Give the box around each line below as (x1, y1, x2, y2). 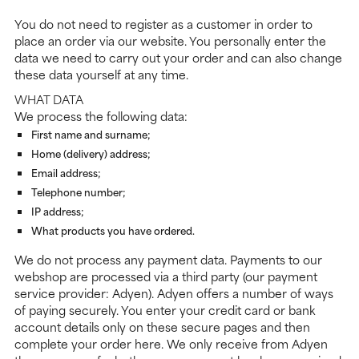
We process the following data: (14, 107, 188, 126)
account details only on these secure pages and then (14, 317, 310, 337)
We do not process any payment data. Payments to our (14, 250, 322, 269)
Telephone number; (31, 184, 126, 200)
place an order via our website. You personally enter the (14, 31, 326, 50)
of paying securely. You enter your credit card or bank (14, 301, 315, 320)
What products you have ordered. (31, 222, 195, 239)
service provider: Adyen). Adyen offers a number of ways (14, 284, 333, 303)
